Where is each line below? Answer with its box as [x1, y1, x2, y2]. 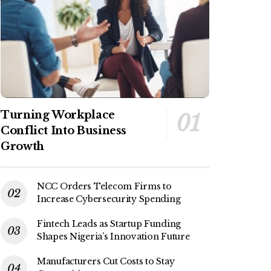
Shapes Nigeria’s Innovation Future [37, 230, 190, 242]
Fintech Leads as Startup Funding [37, 218, 181, 229]
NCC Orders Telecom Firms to [37, 180, 172, 192]
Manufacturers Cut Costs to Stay [37, 255, 175, 267]
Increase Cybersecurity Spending [37, 193, 181, 204]
